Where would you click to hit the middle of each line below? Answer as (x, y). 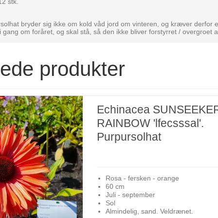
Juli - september (130, 194)
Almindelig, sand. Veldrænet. (149, 211)
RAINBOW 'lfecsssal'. (151, 123)
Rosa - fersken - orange (142, 178)
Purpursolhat (129, 136)
